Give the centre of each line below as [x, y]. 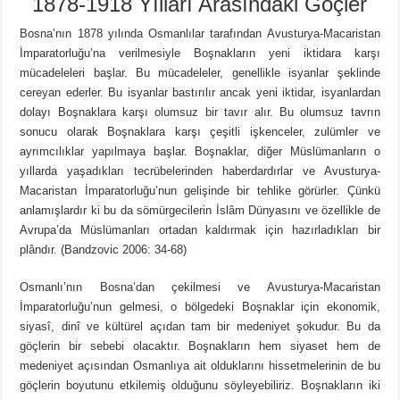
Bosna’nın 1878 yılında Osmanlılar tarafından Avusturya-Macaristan [200, 34]
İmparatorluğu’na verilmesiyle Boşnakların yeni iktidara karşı [200, 54]
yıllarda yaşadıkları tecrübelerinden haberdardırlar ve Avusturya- [200, 171]
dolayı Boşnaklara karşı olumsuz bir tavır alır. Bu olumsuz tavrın [200, 112]
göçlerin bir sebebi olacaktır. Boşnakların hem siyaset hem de [200, 346]
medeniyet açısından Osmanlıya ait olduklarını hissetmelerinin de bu [200, 366]
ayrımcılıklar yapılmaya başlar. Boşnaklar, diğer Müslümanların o [200, 152]
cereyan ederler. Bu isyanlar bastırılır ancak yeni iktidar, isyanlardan [200, 93]
